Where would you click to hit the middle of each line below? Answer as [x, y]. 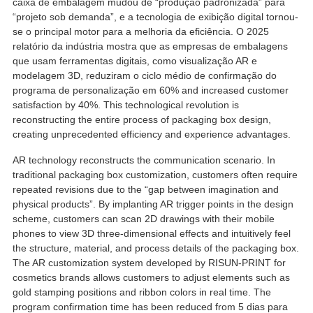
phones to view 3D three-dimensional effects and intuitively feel [151, 233]
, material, [92, 248]
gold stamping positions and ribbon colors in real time [130, 292]
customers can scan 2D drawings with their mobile [163, 218]
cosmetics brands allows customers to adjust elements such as [151, 277]
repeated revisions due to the [77, 189]
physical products [51, 204]
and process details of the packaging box [205, 248]
